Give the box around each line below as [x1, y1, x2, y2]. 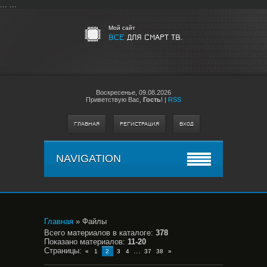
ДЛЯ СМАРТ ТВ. [125, 33, 182, 42]
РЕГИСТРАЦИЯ [119, 121, 159, 127]
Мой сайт [108, 24, 135, 31]
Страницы [44, 246, 79, 255]
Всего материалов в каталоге [44, 228, 151, 237]
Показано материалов [44, 237, 123, 246]
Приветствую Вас [86, 96, 139, 103]
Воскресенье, [96, 89, 139, 96]
